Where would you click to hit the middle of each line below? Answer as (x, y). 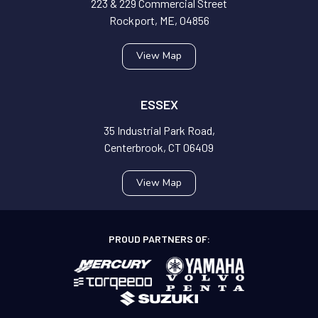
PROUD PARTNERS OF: (159, 239)
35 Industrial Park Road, (159, 130)
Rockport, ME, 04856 (159, 20)
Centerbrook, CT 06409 (159, 147)
